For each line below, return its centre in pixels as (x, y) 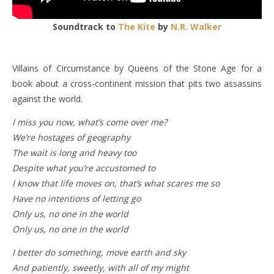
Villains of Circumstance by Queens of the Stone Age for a (137, 68)
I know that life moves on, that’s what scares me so (116, 183)
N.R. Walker (196, 26)
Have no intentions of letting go (76, 198)
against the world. (47, 98)
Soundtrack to (88, 26)
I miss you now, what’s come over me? (90, 122)
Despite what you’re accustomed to (84, 168)
